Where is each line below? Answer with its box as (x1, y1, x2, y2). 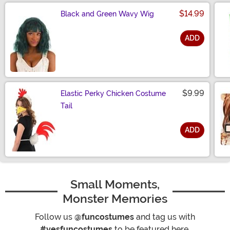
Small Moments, (70, 177, 160, 192)
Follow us (35, 212, 74, 222)
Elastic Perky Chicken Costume (61, 89, 166, 98)
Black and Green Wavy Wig (61, 10, 154, 18)
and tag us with (134, 212, 195, 222)
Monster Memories (63, 191, 167, 206)
